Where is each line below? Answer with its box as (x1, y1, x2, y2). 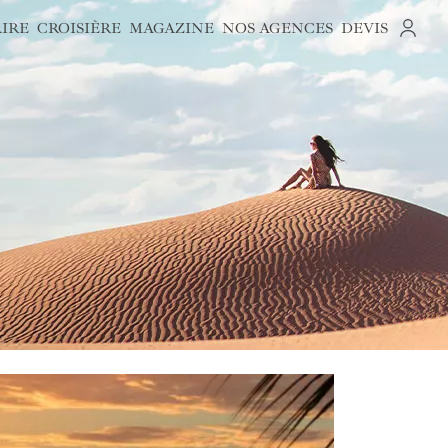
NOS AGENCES (222, 19, 334, 37)
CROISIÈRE (37, 19, 122, 37)
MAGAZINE (129, 19, 215, 37)
